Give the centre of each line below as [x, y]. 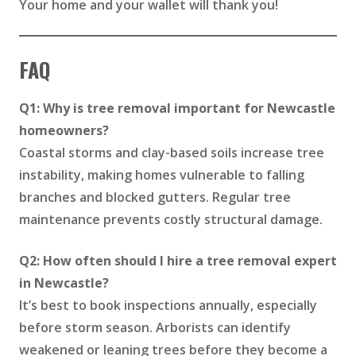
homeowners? [64, 131]
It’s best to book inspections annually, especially [168, 306]
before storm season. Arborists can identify [155, 328]
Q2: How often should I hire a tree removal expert [178, 261]
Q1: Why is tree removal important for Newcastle [177, 108]
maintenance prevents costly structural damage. [171, 220]
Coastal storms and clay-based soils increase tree [172, 153]
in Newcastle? [64, 283]
